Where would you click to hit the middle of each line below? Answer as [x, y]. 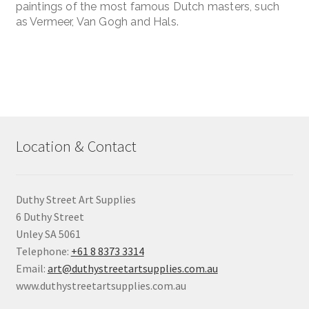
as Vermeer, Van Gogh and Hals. [97, 22]
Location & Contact [76, 147]
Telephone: [43, 251]
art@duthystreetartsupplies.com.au [132, 268]
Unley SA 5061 [48, 233]
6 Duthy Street [50, 216]
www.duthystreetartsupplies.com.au [101, 285]
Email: [31, 268]
